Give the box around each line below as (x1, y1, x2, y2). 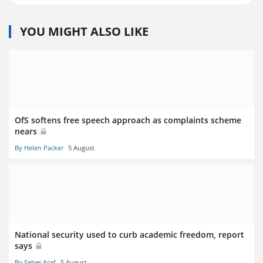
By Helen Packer (15, 143, 63, 153)
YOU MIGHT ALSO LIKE (20, 23, 149, 39)
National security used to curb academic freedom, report (15, 229, 244, 241)
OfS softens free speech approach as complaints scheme (15, 114, 241, 126)
